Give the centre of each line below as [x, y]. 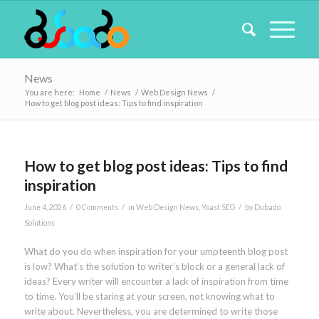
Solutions [39, 223]
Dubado [267, 207]
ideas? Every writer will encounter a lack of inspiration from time [156, 282]
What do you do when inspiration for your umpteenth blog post [156, 252]
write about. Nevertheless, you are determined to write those [151, 312]
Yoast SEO [218, 207]
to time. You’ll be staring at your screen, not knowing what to [149, 297]
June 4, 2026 [45, 207]
